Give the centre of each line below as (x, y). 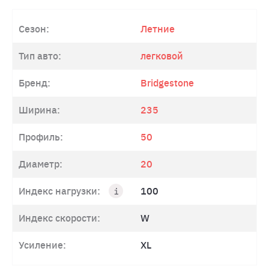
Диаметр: (41, 164)
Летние (158, 29)
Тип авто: (40, 56)
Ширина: (39, 110)
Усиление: (42, 245)
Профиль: (41, 137)
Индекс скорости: (59, 218)
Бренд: (35, 83)
